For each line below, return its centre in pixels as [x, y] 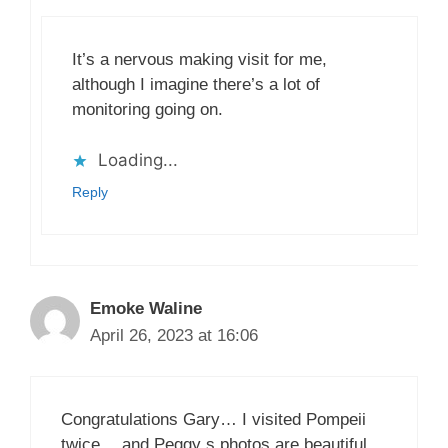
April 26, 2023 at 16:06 [174, 335]
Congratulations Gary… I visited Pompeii [213, 420]
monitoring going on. [147, 110]
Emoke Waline [146, 308]
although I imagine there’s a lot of [196, 85]
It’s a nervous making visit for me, [199, 60]
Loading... [138, 159]
